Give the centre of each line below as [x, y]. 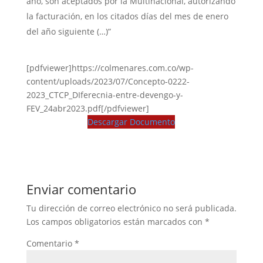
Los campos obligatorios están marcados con [115, 221]
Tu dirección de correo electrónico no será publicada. [131, 208]
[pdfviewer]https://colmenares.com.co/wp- [110, 68]
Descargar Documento [131, 122]
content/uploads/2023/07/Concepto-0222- [108, 81]
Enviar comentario [81, 189]
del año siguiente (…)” [68, 31]
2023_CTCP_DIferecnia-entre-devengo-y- [104, 95]
